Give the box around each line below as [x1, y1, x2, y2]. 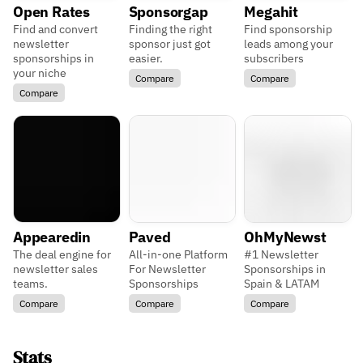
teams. [13, 276, 48, 292]
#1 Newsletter [244, 247, 319, 263]
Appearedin [13, 228, 91, 247]
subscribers [244, 51, 305, 66]
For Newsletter [128, 262, 206, 277]
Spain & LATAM [244, 276, 320, 292]
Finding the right [128, 22, 212, 37]
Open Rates [13, 2, 90, 22]
